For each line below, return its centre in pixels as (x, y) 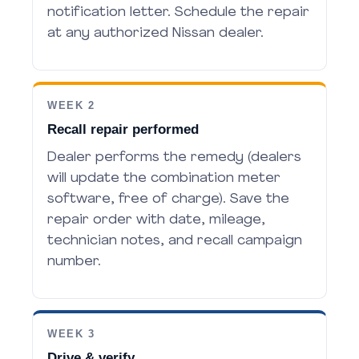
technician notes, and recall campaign (175, 241)
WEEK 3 (71, 334)
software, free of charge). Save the (168, 199)
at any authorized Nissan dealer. (155, 33)
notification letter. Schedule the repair (178, 12)
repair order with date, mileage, (156, 220)
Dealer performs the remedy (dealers (174, 157)
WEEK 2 (71, 106)
